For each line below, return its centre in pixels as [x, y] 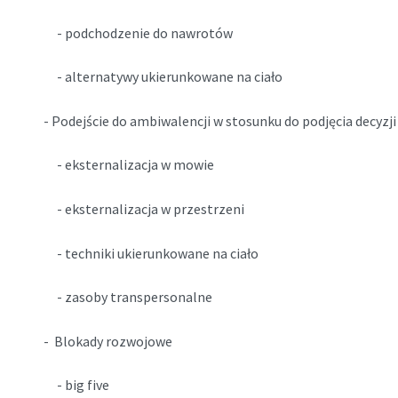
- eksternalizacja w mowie [128, 165]
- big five [76, 385]
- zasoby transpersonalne [127, 297]
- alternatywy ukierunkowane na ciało [163, 77]
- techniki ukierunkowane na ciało [151, 253]
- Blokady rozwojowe [107, 341]
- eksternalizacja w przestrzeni [143, 208]
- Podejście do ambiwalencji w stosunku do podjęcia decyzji [219, 120]
